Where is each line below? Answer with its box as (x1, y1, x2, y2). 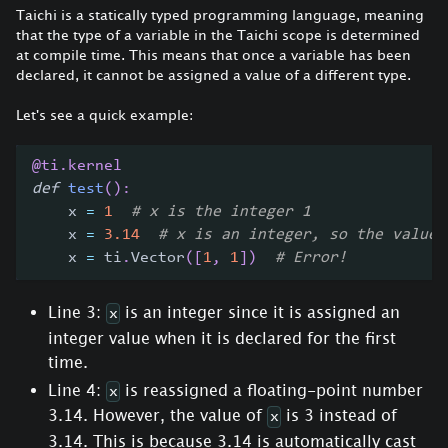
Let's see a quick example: (16, 105, 193, 123)
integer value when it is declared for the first (48, 328, 396, 347)
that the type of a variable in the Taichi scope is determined (16, 25, 420, 43)
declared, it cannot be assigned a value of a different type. (16, 65, 411, 83)
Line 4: (48, 380, 106, 399)
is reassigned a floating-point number (120, 380, 424, 399)
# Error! (275, 249, 347, 266)
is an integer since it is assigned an (120, 302, 401, 321)
